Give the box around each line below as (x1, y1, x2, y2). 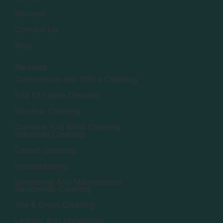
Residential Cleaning (15, 184, 91, 194)
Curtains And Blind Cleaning (15, 122, 120, 132)
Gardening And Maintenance (15, 177, 121, 187)
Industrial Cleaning (15, 129, 85, 139)
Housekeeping (15, 161, 69, 171)
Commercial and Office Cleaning (15, 74, 137, 85)
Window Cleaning (15, 106, 81, 116)
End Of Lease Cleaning (15, 90, 101, 101)
